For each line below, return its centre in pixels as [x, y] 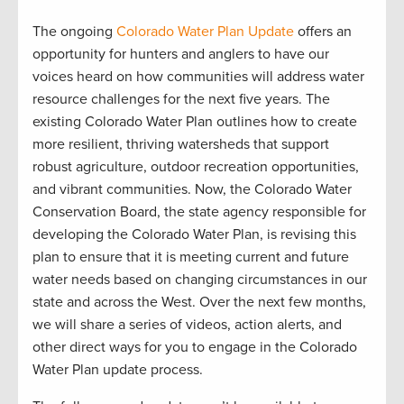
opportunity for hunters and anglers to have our [181, 54]
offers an [323, 31]
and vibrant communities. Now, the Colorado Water [192, 189]
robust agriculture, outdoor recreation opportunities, [196, 166]
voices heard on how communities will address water [198, 76]
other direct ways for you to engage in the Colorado [195, 347]
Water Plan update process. [118, 369]
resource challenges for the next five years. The [181, 99]
